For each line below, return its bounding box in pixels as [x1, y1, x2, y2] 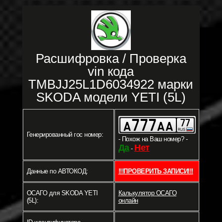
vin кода [88, 64, 134, 79]
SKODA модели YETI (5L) [36, 90, 186, 105]
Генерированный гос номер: [26, 131, 103, 138]
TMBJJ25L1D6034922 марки [28, 77, 194, 92]
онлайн [118, 197, 138, 204]
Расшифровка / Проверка [35, 51, 186, 66]
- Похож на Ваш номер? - [118, 135, 187, 143]
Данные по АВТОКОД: [26, 167, 88, 175]
